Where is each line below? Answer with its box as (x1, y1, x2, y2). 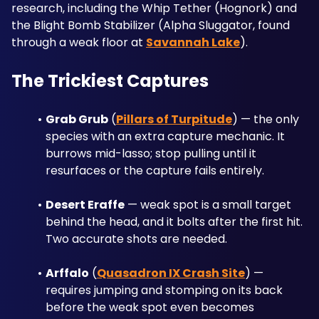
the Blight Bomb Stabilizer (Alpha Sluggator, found (11, 17, 290, 33)
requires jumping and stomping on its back (46, 282, 283, 298)
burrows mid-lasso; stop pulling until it (46, 145, 256, 162)
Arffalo (45, 265, 89, 281)
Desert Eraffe (45, 197, 125, 213)
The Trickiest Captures (11, 69, 209, 93)
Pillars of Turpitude (115, 111, 232, 127)
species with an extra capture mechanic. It (46, 128, 285, 145)
